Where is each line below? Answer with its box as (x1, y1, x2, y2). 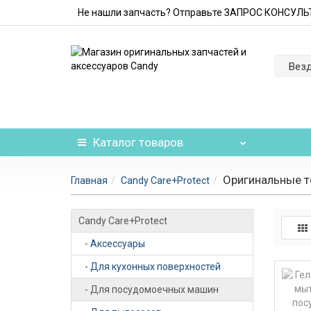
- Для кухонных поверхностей (78, 261, 221, 272)
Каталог (93, 135, 136, 149)
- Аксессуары (78, 238, 145, 249)
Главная (71, 175, 108, 186)
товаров (136, 135, 183, 149)
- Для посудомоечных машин (78, 284, 219, 295)
